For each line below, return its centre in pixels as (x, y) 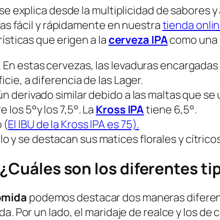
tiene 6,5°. (171, 110)
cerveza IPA (138, 40)
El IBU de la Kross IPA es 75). (74, 124)
